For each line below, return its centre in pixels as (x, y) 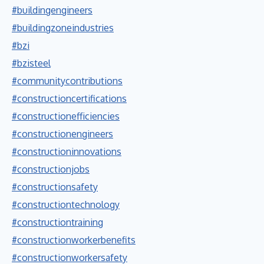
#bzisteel (31, 63)
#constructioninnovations (67, 151)
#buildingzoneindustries (63, 27)
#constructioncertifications (69, 98)
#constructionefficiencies (66, 116)
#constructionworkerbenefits (74, 240)
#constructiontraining (57, 222)
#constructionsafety (55, 187)
